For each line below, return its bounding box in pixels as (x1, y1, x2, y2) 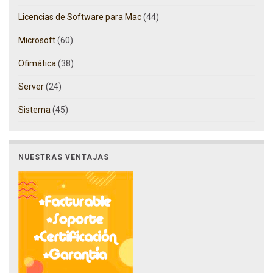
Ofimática (18, 58, 56, 69)
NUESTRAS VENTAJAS (18, 153, 109, 162)
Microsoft (18, 35, 55, 46)
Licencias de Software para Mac (18, 12, 141, 23)
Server (18, 82, 44, 92)
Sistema (18, 105, 51, 115)
